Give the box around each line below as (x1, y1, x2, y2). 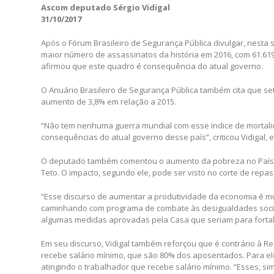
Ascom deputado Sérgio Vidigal (41, 1, 171, 13)
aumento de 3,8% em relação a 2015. (41, 95, 177, 107)
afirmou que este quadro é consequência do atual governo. (41, 60, 264, 72)
